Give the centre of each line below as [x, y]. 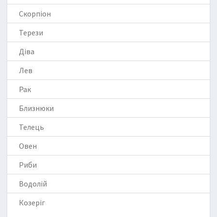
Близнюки [36, 108]
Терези [31, 33]
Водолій [33, 184]
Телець [31, 127]
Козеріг [32, 203]
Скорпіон [35, 14]
